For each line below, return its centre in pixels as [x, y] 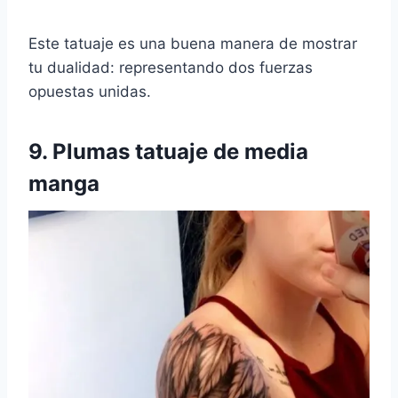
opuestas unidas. [90, 92]
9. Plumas [82, 152]
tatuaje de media [222, 152]
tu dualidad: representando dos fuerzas [171, 68]
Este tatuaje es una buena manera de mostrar [193, 44]
